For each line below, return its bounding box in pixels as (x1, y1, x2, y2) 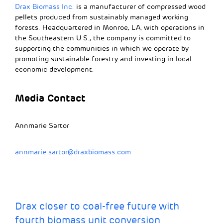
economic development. (15, 65, 94, 74)
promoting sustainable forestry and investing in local (15, 55, 192, 64)
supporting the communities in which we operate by (15, 44, 189, 53)
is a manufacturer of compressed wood (74, 2, 206, 11)
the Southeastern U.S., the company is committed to (15, 34, 191, 43)
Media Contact (15, 92, 86, 105)
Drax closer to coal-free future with (15, 200, 179, 213)
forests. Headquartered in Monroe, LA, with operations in (15, 23, 205, 32)
